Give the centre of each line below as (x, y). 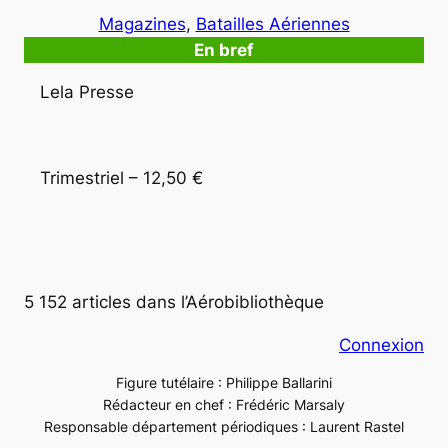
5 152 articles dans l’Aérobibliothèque (174, 302)
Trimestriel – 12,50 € (121, 178)
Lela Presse (87, 92)
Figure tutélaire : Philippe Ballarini (224, 383)
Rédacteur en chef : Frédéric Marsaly (224, 405)
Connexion (381, 344)
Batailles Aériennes (272, 23)
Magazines (142, 23)
